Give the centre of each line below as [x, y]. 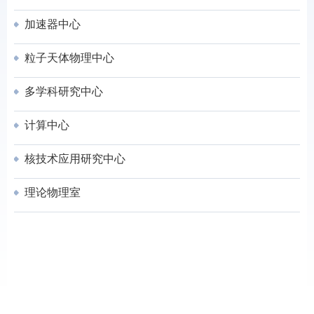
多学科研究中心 [62, 91]
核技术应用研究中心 [74, 159]
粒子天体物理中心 [68, 58]
